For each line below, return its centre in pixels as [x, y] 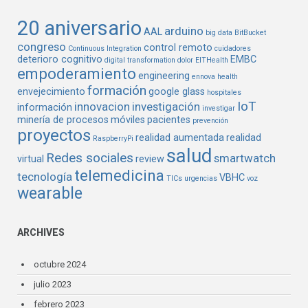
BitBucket [251, 33]
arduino [184, 31]
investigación [166, 107]
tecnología [45, 177]
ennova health [215, 77]
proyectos [54, 136]
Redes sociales [90, 158]
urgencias [201, 179]
